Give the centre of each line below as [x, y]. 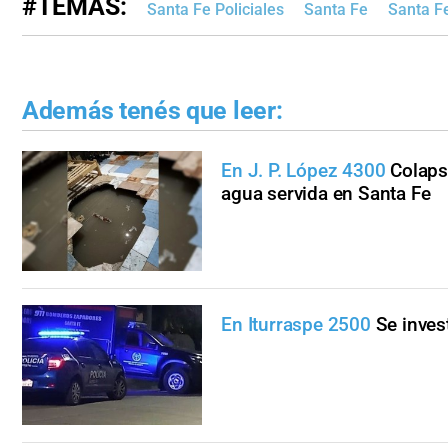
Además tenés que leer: [152, 110]
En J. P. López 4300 [303, 171]
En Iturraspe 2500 [296, 324]
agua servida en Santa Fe [326, 194]
